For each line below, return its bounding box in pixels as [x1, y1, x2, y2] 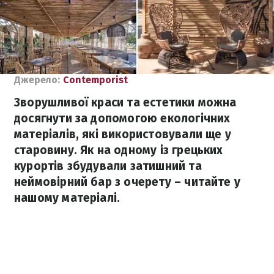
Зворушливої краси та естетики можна [14, 95, 237, 109]
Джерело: [14, 74, 60, 86]
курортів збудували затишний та [14, 159, 202, 173]
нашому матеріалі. [14, 191, 120, 205]
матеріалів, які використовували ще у [14, 127, 231, 141]
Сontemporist [63, 74, 128, 86]
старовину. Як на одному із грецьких [14, 143, 223, 157]
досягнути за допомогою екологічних [14, 111, 231, 125]
